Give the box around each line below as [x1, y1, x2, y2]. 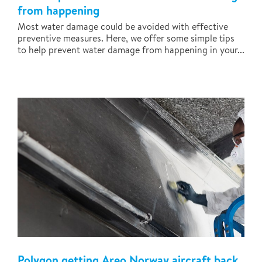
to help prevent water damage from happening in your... [18, 43, 244, 56]
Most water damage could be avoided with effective [18, 20, 228, 33]
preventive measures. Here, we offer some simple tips [18, 32, 235, 44]
